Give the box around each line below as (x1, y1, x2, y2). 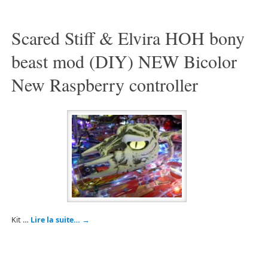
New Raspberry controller (11, 72, 198, 97)
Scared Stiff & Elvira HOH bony (11, 26, 245, 50)
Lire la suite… (30, 214, 82, 225)
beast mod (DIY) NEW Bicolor (11, 49, 237, 74)
